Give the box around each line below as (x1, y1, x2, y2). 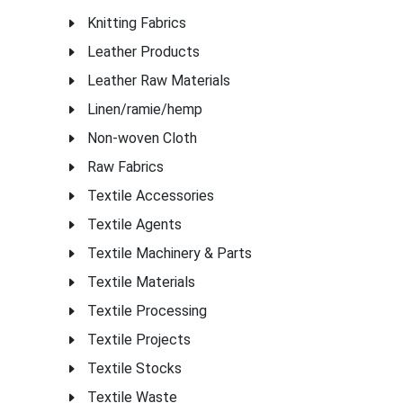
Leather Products (87, 43, 200, 60)
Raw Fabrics (87, 158, 164, 175)
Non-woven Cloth (87, 130, 197, 147)
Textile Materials (87, 273, 195, 291)
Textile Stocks (87, 360, 182, 377)
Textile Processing (87, 302, 207, 319)
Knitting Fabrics (87, 14, 186, 31)
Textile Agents (87, 216, 182, 233)
